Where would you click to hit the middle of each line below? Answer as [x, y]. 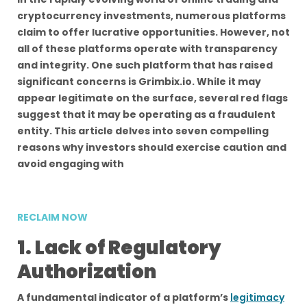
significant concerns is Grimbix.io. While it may [139, 82]
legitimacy [257, 297]
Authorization [87, 272]
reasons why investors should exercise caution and [152, 147]
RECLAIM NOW [52, 217]
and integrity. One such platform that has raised [145, 65]
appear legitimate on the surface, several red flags [152, 98]
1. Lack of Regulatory [119, 248]
